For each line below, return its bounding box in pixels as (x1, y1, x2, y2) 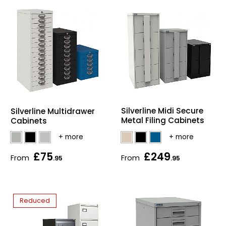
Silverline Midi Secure (121, 105, 203, 117)
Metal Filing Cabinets (121, 115, 204, 126)
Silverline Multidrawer (11, 105, 95, 117)
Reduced (20, 196, 50, 205)
